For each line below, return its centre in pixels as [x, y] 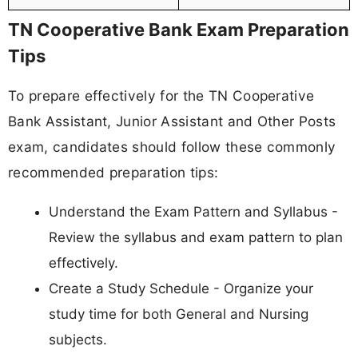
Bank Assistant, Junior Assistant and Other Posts [172, 121]
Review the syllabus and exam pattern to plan [196, 237]
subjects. [78, 339]
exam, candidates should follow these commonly [172, 146]
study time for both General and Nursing [179, 314]
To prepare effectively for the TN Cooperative [161, 95]
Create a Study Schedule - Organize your [181, 288]
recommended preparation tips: [113, 172]
